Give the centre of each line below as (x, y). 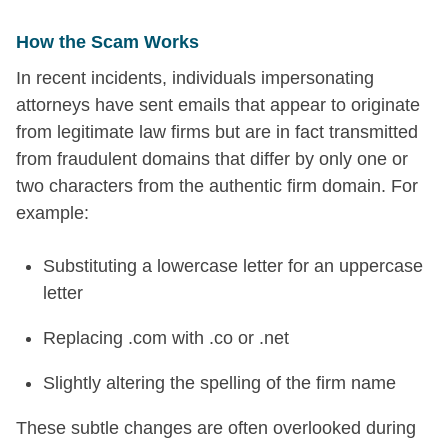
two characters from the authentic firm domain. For (217, 185)
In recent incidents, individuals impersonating (195, 77)
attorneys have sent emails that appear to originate (218, 104)
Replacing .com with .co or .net (166, 337)
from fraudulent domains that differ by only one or (212, 158)
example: (52, 212)
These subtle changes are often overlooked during (216, 427)
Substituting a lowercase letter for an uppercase (233, 265)
